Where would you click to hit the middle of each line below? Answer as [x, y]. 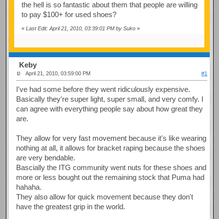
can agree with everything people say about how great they [110, 109]
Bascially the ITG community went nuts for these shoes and [111, 167]
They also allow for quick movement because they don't [105, 197]
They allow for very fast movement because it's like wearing [111, 138]
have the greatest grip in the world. [71, 206]
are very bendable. [46, 157]
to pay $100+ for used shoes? [69, 14]
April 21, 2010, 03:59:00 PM [58, 74]
